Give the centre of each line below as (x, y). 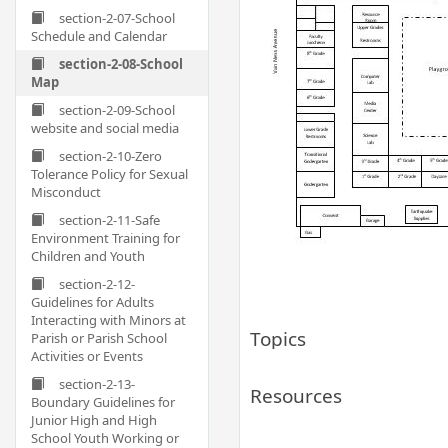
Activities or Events (87, 356)
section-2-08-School (121, 64)
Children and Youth (88, 256)
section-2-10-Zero (110, 156)
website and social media (105, 128)
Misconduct (66, 192)
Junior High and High (94, 420)
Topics (278, 339)
